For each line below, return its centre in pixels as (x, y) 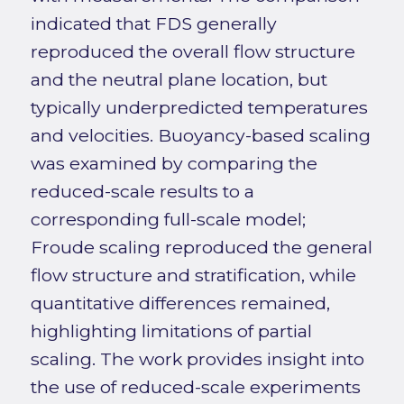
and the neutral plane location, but (179, 80)
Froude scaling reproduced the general (201, 248)
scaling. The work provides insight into (197, 359)
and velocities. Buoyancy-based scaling (200, 136)
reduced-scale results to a (142, 192)
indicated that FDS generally (153, 24)
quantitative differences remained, (180, 303)
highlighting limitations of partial (171, 331)
